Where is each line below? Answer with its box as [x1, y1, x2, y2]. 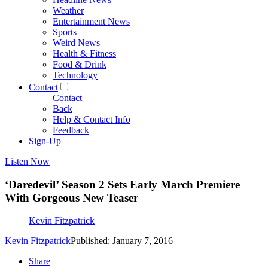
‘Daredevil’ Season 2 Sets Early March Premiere [5, 178, 240, 191]
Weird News [53, 38, 100, 48]
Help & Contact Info [53, 114, 130, 124]
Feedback [53, 125, 89, 135]
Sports [53, 27, 77, 37]
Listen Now [5, 156, 50, 166]
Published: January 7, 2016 [71, 236, 173, 246]
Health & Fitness [53, 48, 116, 59]
